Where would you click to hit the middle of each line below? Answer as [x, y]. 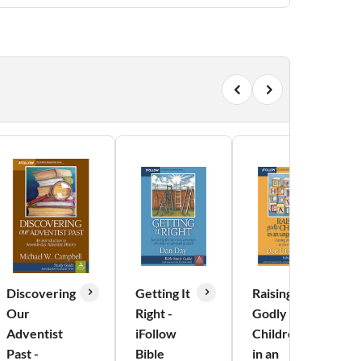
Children [277, 333]
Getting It [163, 293]
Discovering [41, 293]
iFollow [156, 333]
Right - [154, 313]
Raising [272, 293]
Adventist [35, 333]
